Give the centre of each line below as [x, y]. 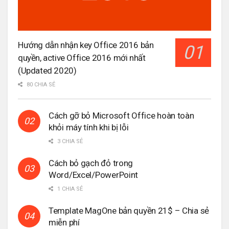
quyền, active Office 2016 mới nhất [82, 58]
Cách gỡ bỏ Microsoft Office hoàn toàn [121, 115]
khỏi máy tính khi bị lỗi [89, 127]
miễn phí [64, 222]
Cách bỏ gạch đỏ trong [91, 163]
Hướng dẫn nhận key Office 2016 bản [86, 45]
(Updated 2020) [47, 70]
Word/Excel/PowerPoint [94, 175]
